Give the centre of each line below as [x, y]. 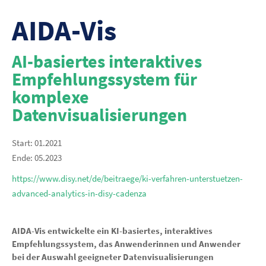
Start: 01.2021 [37, 143]
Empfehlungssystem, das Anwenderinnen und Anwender [126, 244]
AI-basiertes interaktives [107, 61]
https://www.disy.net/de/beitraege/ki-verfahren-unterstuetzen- [127, 178]
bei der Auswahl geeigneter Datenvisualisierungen [113, 257]
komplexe [50, 97]
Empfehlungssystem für [104, 79]
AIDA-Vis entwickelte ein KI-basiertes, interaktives [112, 231]
